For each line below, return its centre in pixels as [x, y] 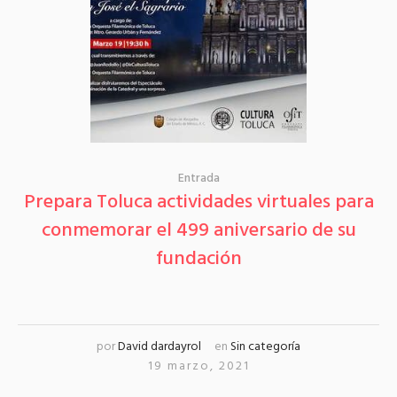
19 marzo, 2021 [198, 367]
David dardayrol [160, 347]
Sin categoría [265, 347]
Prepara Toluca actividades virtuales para [198, 203]
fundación [198, 260]
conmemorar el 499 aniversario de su [198, 231]
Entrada [198, 179]
